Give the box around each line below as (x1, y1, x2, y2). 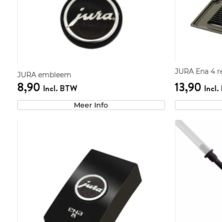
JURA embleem (17, 70, 71, 80)
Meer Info (74, 101, 109, 110)
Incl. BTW (42, 82, 77, 95)
